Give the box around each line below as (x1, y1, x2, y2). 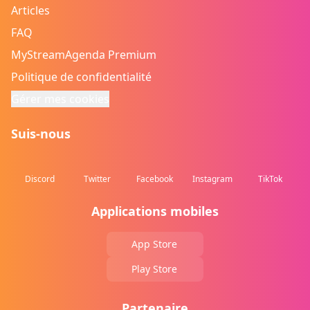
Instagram (192, 173, 233, 185)
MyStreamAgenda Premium (11, 47, 156, 62)
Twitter (84, 173, 111, 185)
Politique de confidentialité (11, 69, 152, 84)
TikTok (257, 173, 282, 185)
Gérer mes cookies (11, 91, 109, 107)
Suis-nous (11, 125, 71, 142)
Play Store (131, 262, 177, 275)
